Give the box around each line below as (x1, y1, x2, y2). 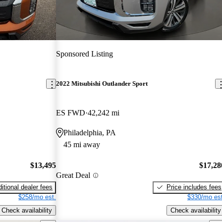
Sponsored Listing (56, 49, 113, 58)
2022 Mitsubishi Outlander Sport (56, 80, 148, 88)
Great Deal (56, 171, 91, 180)
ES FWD (56, 109, 86, 117)
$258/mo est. (18, 193, 56, 201)
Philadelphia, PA (63, 128, 116, 137)
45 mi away (63, 140, 101, 149)
